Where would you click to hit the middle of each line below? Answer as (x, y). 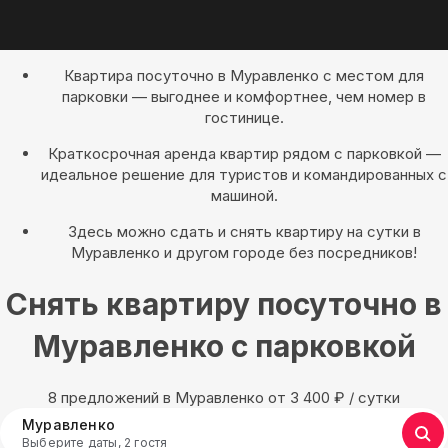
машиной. (244, 195)
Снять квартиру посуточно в (224, 304)
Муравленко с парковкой (224, 346)
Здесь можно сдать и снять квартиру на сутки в (244, 231)
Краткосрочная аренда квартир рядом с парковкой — (244, 153)
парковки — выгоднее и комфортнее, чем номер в (244, 96)
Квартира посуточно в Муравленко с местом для (244, 75)
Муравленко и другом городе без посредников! (244, 252)
